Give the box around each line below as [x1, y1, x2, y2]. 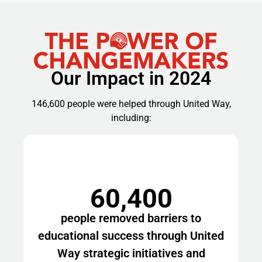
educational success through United [38, 228, 224, 243]
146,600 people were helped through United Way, [31, 98, 231, 109]
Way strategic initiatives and [57, 246, 205, 260]
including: [111, 112, 151, 123]
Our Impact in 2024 [51, 67, 211, 89]
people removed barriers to [61, 211, 201, 225]
